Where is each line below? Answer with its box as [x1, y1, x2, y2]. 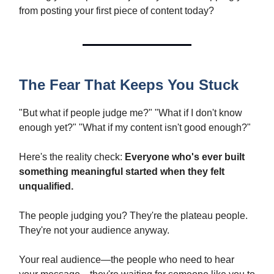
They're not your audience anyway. [19, 224, 169, 235]
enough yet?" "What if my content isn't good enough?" [19, 122, 251, 133]
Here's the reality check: [19, 151, 125, 162]
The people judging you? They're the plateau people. [19, 210, 248, 221]
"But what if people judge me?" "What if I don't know [19, 107, 242, 118]
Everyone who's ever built [125, 151, 245, 162]
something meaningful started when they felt [19, 166, 224, 177]
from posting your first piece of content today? [19, 5, 214, 16]
